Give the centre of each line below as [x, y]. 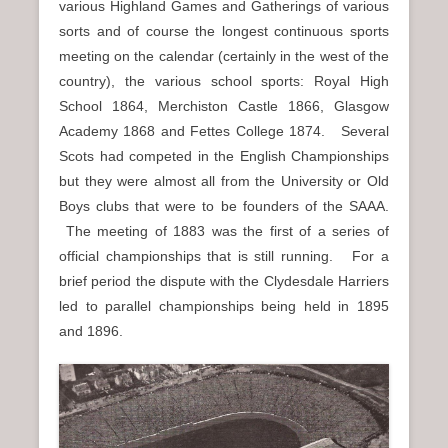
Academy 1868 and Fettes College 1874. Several [224, 131]
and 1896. [91, 331]
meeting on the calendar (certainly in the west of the [224, 56]
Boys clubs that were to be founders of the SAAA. [224, 206]
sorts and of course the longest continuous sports [224, 31]
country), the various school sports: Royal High [224, 81]
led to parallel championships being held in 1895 [224, 306]
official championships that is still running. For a [224, 256]
